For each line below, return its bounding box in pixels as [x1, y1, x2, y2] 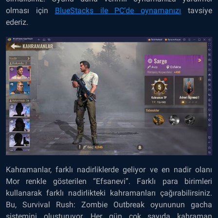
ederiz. [6, 17, 42, 27]
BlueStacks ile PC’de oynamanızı [54, 5, 182, 15]
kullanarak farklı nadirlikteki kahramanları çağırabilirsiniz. [6, 188, 212, 198]
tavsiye [188, 5, 213, 15]
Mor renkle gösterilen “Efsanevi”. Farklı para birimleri [6, 177, 212, 186]
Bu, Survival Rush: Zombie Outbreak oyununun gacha [6, 200, 212, 210]
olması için [6, 5, 55, 15]
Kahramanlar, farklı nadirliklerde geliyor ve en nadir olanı [6, 165, 212, 175]
